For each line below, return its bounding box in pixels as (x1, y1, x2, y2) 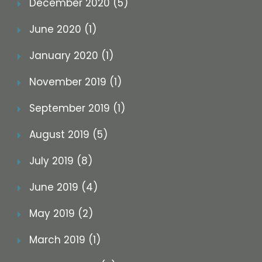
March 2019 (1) (29, 233, 101, 247)
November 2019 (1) (29, 75, 122, 89)
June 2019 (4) (29, 180, 98, 195)
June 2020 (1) (29, 22, 96, 37)
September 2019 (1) (29, 101, 125, 116)
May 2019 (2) (29, 206, 93, 221)
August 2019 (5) (29, 127, 108, 142)
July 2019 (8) (29, 154, 92, 168)
